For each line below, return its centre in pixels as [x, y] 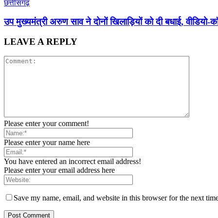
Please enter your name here [47, 143]
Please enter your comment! [46, 124]
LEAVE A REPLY [41, 41]
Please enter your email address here [59, 170]
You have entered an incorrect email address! [73, 162]
